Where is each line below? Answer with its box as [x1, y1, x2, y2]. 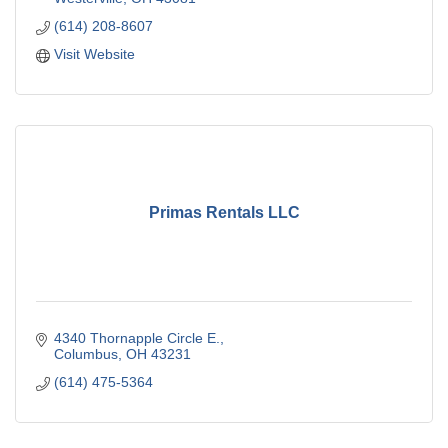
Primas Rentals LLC [148, 204, 300, 222]
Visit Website [53, 45, 135, 62]
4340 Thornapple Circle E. [53, 329, 220, 346]
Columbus [53, 345, 118, 362]
